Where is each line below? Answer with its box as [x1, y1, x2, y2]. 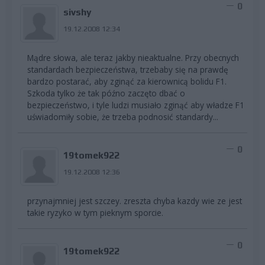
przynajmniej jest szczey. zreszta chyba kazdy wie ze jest [27, 195, 242, 206]
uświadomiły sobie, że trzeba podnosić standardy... [27, 111, 218, 122]
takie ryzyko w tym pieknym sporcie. [27, 206, 163, 218]
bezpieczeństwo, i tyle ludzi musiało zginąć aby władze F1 [27, 99, 244, 111]
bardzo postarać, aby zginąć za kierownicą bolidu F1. [27, 75, 227, 87]
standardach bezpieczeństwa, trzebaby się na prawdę [27, 63, 228, 75]
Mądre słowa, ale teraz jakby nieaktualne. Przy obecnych [27, 51, 239, 63]
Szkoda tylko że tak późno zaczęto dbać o [27, 87, 185, 99]
